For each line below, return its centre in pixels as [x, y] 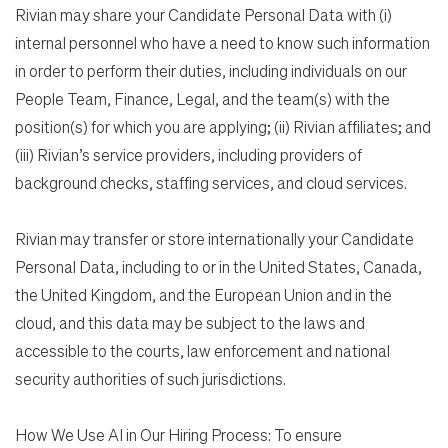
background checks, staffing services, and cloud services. [211, 182]
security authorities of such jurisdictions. [152, 378]
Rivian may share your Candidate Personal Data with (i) [203, 14]
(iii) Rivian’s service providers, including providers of [188, 154]
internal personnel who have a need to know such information [222, 42]
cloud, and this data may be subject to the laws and [190, 322]
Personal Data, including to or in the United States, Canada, [218, 266]
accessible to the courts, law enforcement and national [202, 350]
